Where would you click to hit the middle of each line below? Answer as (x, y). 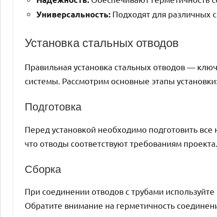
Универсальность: (73, 15)
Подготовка (53, 107)
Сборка (43, 169)
